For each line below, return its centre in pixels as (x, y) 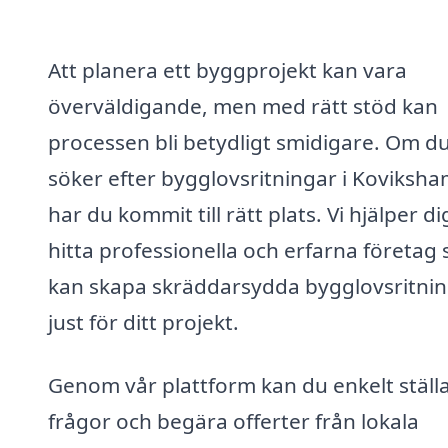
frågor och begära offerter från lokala (233, 421)
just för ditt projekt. (143, 321)
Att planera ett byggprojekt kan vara (227, 69)
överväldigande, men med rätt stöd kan (243, 105)
